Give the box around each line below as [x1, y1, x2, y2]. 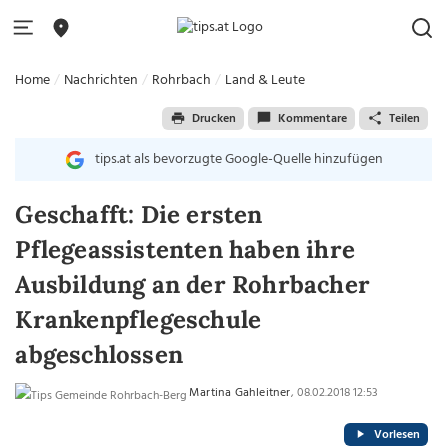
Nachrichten [64, 69, 139, 92]
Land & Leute [225, 69, 306, 92]
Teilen [388, 108, 420, 129]
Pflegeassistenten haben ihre [15, 234, 355, 265]
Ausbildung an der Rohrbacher [15, 269, 370, 300]
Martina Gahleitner [189, 383, 291, 403]
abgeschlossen [15, 339, 183, 370]
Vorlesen [373, 424, 420, 445]
